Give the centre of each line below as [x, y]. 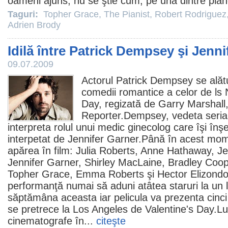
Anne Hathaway [176, 151]
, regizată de [129, 104]
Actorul [99, 80]
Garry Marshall [192, 104]
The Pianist [127, 14]
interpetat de [38, 139]
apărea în [31, 151]
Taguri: [24, 14]
